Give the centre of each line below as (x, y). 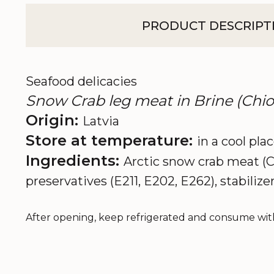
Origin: (54, 120)
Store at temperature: (111, 140)
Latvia (101, 121)
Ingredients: (75, 161)
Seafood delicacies (81, 81)
